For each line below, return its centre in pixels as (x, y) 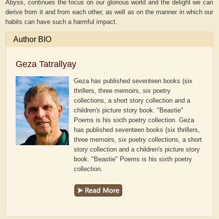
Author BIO (33, 40)
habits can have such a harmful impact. (62, 22)
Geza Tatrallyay (46, 64)
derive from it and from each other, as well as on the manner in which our (109, 12)
